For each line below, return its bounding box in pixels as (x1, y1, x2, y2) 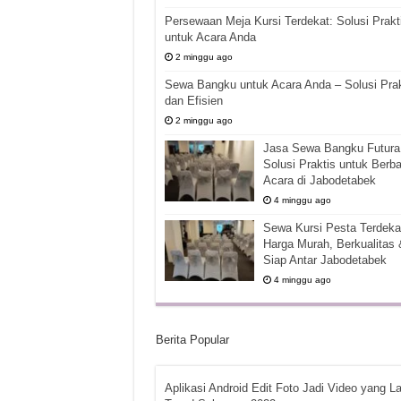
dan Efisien (164, 94, 223, 107)
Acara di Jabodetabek (262, 174, 376, 187)
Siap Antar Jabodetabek (262, 253, 387, 267)
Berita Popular (155, 333, 229, 346)
